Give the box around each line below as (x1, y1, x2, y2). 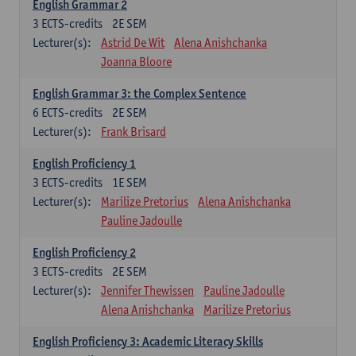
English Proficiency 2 (33, 245, 136, 260)
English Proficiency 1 (33, 156, 136, 171)
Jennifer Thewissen (101, 283, 194, 298)
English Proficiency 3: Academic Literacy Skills (33, 334, 263, 349)
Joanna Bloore (101, 54, 172, 69)
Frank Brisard (101, 124, 166, 139)
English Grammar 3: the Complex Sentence (33, 86, 246, 101)
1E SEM (112, 175, 147, 190)
